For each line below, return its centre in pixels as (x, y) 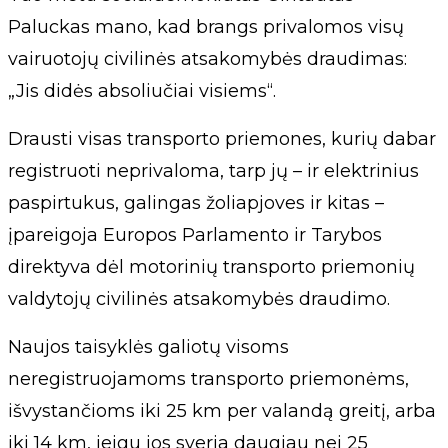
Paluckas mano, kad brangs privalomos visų (206, 27)
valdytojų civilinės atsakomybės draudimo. (199, 299)
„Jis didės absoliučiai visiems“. (142, 91)
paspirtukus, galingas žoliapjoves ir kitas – (196, 203)
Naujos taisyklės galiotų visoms (148, 347)
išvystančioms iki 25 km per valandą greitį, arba (222, 411)
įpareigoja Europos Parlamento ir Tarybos (195, 235)
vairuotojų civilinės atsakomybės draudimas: (207, 59)
